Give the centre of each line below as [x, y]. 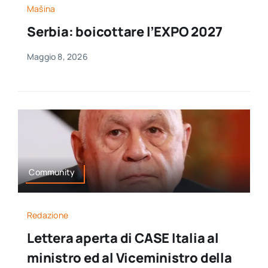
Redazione [48, 215]
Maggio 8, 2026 [57, 57]
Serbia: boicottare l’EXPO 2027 [124, 32]
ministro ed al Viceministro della [129, 258]
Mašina [41, 9]
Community [52, 172]
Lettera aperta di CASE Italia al [123, 238]
